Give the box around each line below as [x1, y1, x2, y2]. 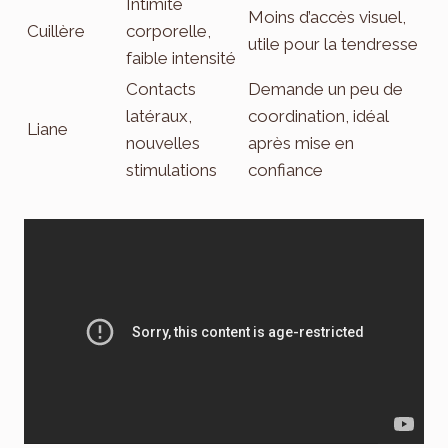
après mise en [248, 133, 354, 154]
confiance [248, 160, 323, 181]
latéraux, [126, 106, 192, 127]
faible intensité [126, 48, 236, 69]
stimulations [126, 160, 217, 181]
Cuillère [27, 21, 85, 42]
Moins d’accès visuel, [248, 7, 406, 28]
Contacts [126, 79, 196, 100]
